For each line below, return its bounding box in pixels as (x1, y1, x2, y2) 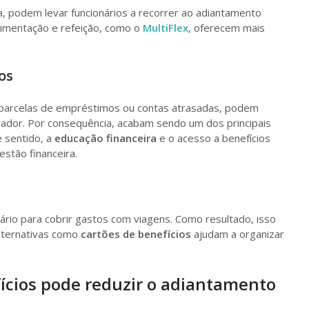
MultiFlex (143, 20, 188, 34)
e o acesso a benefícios (157, 131, 270, 145)
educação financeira (54, 131, 157, 145)
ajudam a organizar (191, 226, 284, 241)
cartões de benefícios (81, 226, 191, 241)
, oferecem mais (188, 20, 265, 34)
